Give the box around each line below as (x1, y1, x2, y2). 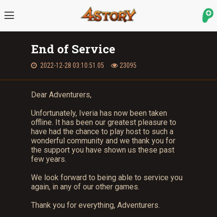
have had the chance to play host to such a (31, 127, 173, 136)
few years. (31, 155, 68, 164)
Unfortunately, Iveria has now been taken (31, 108, 167, 118)
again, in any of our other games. (31, 182, 141, 191)
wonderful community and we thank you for (31, 136, 175, 145)
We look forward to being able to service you (31, 173, 183, 182)
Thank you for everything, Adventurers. (31, 201, 162, 210)
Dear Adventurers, (31, 90, 92, 99)
